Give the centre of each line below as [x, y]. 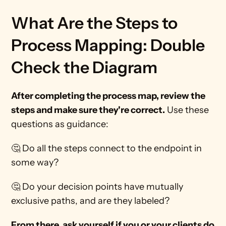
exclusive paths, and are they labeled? [92, 201]
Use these [187, 110]
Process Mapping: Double [108, 45]
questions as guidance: [61, 124]
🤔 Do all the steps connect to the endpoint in [107, 148]
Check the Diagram [84, 67]
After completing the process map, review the [108, 96]
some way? [35, 162]
